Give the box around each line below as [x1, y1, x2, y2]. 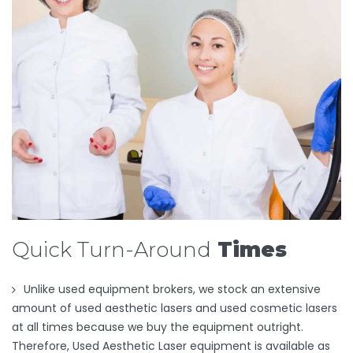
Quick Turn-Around [12, 236, 211, 262]
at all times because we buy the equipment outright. [12, 318, 303, 335]
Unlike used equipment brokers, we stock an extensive [24, 281, 321, 297]
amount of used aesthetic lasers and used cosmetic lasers [12, 299, 337, 316]
